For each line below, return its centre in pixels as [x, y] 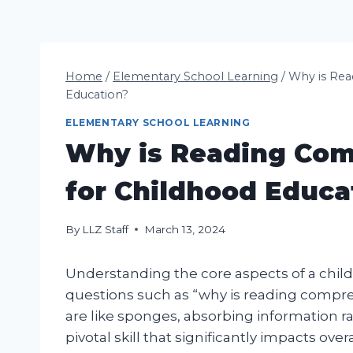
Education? [97, 95]
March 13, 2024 [185, 229]
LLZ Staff [106, 229]
